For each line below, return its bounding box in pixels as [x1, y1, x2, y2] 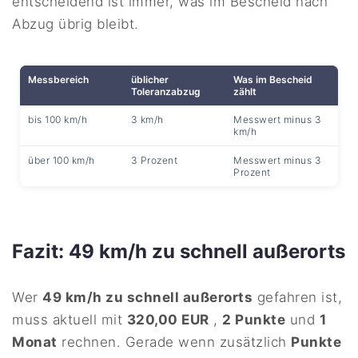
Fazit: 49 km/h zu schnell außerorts [12, 240, 345, 264]
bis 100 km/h [28, 113, 88, 126]
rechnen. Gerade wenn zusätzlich [57, 334, 292, 351]
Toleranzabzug [130, 86, 201, 98]
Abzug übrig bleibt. [12, 16, 139, 33]
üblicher [130, 74, 169, 86]
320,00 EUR [126, 312, 209, 328]
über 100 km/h [28, 154, 95, 167]
